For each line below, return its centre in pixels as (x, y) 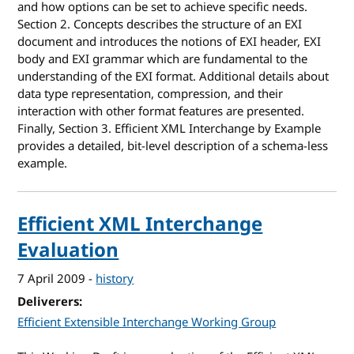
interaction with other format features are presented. (161, 112)
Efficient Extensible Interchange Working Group (147, 322)
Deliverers (49, 302)
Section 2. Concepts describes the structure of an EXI (160, 25)
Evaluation (68, 251)
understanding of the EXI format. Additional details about (173, 77)
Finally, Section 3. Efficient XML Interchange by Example (169, 129)
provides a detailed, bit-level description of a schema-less (173, 147)
